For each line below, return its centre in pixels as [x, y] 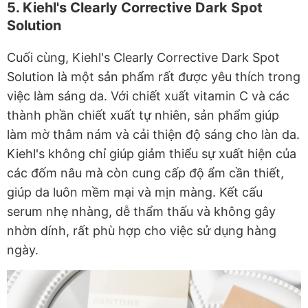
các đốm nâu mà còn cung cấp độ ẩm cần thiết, [145, 173]
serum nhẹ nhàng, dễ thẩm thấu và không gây [141, 212]
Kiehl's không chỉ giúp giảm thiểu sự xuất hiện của [152, 154]
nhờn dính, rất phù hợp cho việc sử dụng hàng [142, 231]
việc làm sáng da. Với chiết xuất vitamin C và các [148, 96]
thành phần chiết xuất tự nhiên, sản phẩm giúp [143, 115]
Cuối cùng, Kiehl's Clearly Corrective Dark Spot [143, 58]
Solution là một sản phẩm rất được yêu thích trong [154, 77]
